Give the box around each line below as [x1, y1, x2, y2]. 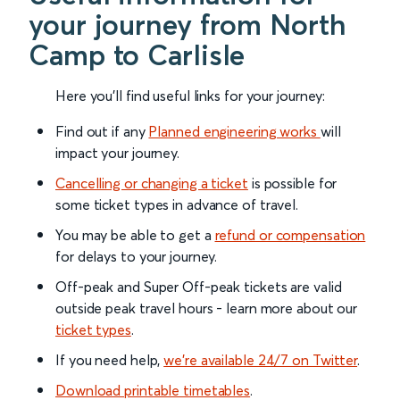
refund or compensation [214, 226, 366, 245]
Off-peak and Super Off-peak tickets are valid [55, 278, 342, 296]
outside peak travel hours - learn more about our [55, 299, 358, 318]
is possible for [247, 174, 337, 193]
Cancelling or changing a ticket [55, 174, 248, 193]
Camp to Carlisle [29, 37, 246, 73]
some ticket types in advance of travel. [55, 196, 299, 214]
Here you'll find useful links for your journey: [55, 87, 326, 105]
